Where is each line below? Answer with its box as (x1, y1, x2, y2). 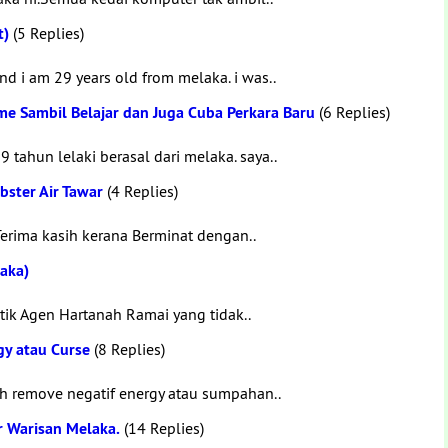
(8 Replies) (90, 339, 165, 359)
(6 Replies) (315, 102, 390, 122)
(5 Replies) (9, 23, 84, 43)
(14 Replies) (120, 418, 204, 438)
